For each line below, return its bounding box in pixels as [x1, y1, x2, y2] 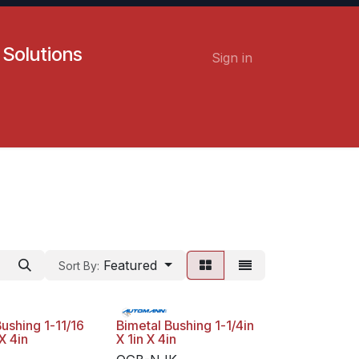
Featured [103, 257, 158, 273]
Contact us [12, 120, 79, 136]
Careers [91, 120, 139, 136]
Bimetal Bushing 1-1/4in [115, 317, 254, 333]
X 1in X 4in [115, 331, 176, 347]
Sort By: [58, 259, 100, 272]
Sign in [212, 50, 252, 66]
